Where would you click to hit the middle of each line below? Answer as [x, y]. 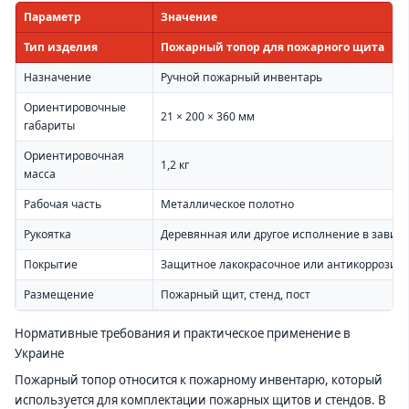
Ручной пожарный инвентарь [241, 77]
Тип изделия [61, 47]
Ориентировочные [75, 107]
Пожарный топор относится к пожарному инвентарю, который [199, 379]
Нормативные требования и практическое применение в [183, 333]
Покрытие [51, 264]
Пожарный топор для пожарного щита [273, 47]
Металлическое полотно [227, 204]
